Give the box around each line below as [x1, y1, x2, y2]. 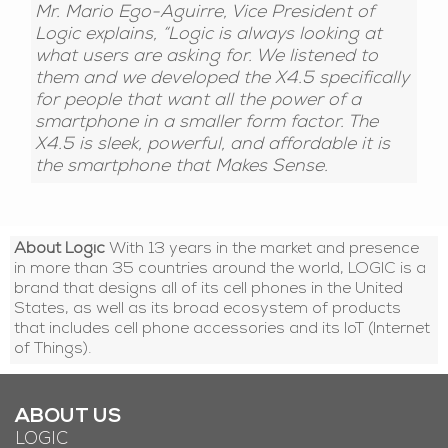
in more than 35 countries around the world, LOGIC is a [14, 261, 427, 278]
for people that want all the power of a [35, 93, 362, 111]
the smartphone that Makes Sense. [35, 159, 329, 177]
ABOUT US [15, 407, 122, 428]
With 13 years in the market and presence [105, 241, 420, 258]
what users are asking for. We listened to [35, 49, 379, 67]
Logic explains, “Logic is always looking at [35, 27, 383, 45]
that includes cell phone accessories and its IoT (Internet [14, 321, 431, 338]
